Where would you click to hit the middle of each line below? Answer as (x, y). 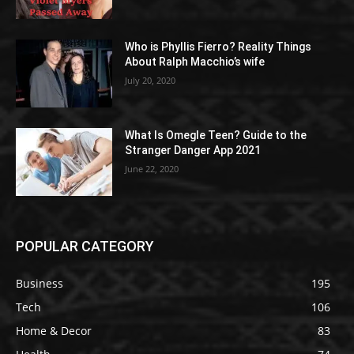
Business (40, 283)
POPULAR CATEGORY (85, 246)
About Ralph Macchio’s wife (195, 62)
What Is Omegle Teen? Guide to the (216, 136)
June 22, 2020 (152, 169)
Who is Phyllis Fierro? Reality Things (218, 47)
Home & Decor (54, 330)
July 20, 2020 (151, 81)
